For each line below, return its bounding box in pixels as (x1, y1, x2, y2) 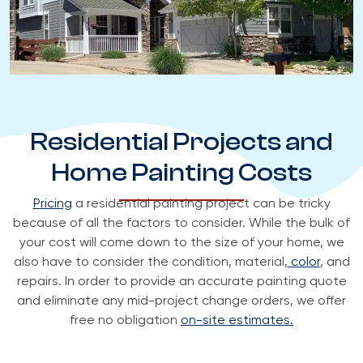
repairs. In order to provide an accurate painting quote (16, 275, 347, 289)
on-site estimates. (181, 314, 293, 328)
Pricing (32, 198, 72, 211)
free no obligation (70, 314, 181, 328)
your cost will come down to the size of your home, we (19, 237, 344, 250)
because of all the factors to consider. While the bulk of (13, 217, 350, 231)
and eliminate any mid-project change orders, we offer (17, 295, 346, 309)
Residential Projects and (30, 127, 333, 157)
